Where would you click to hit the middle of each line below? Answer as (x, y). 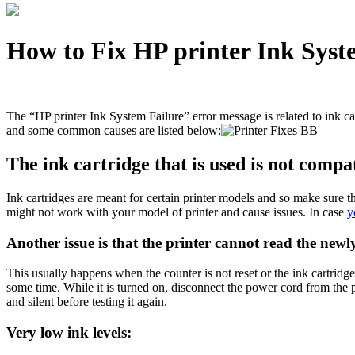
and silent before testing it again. (87, 302)
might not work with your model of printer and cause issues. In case (177, 212)
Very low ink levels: (69, 332)
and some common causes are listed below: (114, 130)
